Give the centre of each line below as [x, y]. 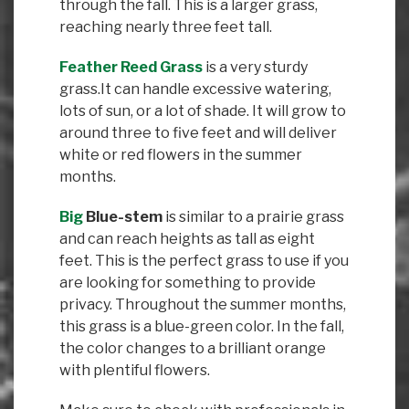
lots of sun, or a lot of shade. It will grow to [203, 110]
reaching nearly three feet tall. [166, 26]
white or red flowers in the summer [181, 154]
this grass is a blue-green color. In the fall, [202, 326]
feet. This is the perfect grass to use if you [204, 260]
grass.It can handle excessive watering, [195, 89]
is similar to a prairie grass [253, 216]
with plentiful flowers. [135, 370]
